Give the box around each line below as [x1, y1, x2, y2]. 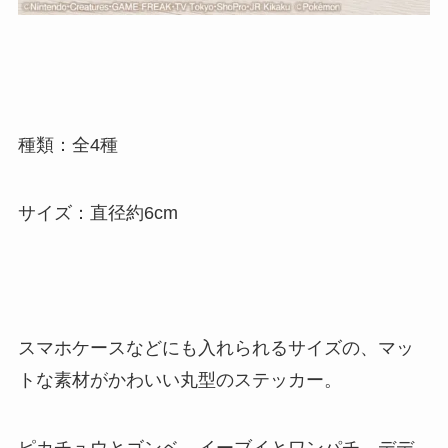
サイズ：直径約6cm [17, 202, 178, 223]
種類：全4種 [17, 135, 118, 155]
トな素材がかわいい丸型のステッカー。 [17, 370, 342, 391]
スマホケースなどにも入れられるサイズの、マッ [17, 338, 414, 359]
